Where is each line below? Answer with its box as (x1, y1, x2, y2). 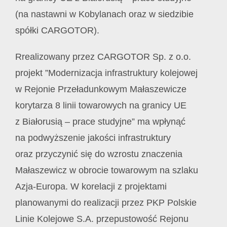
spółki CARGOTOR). (15, 25, 99, 35)
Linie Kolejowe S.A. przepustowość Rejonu (15, 213, 188, 224)
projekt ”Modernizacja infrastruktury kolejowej (15, 67, 198, 78)
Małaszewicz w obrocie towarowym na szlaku (15, 165, 198, 175)
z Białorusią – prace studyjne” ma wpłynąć (15, 116, 185, 127)
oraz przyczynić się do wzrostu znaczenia (15, 148, 182, 159)
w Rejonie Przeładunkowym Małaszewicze (15, 84, 186, 94)
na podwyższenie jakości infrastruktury (15, 132, 171, 143)
